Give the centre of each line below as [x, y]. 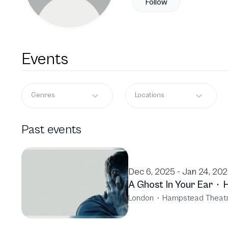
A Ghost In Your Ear [170, 185]
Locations [150, 95]
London [141, 198]
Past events [51, 130]
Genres [43, 95]
